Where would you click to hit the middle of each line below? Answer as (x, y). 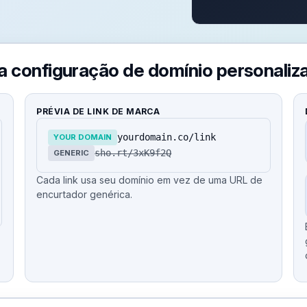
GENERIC (72, 152)
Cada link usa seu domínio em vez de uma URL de (150, 180)
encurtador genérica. (85, 194)
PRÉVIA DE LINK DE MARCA (98, 111)
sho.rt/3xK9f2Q (133, 153)
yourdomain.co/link (167, 137)
